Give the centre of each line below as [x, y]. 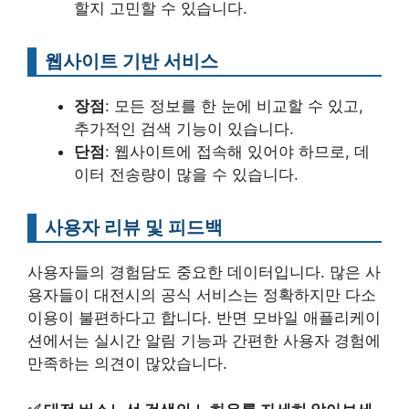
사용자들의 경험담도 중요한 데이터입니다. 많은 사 [204, 272]
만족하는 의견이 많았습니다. [127, 363]
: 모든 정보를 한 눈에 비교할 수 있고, [234, 106]
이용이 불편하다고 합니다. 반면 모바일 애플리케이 [204, 318]
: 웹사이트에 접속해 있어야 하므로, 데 [237, 152]
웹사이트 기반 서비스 [131, 61]
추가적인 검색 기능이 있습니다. [184, 129]
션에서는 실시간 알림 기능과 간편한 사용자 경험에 [204, 341]
